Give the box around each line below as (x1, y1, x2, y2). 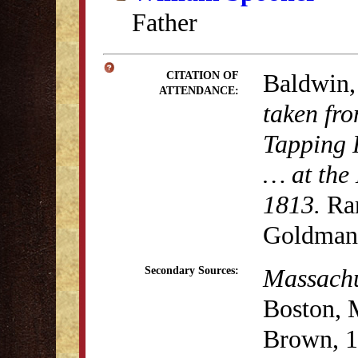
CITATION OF (166, 70, 239, 82)
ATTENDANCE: (159, 85, 239, 97)
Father (132, 8, 197, 37)
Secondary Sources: (145, 265, 239, 276)
